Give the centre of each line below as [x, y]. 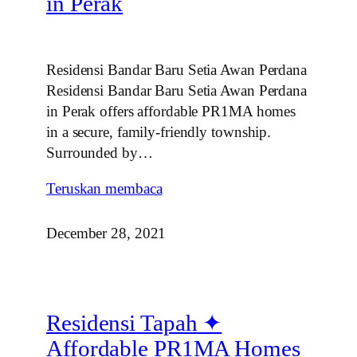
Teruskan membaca [104, 188]
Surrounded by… [100, 152]
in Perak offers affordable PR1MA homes [171, 111]
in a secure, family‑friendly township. [159, 131]
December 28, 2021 [106, 233]
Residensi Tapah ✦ [134, 323]
